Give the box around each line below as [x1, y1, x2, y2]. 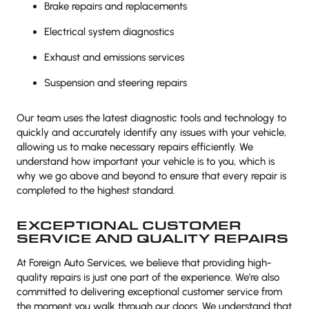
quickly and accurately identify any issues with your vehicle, [17, 126, 286, 139]
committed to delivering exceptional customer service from [17, 286, 282, 298]
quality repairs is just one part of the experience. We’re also [17, 271, 279, 283]
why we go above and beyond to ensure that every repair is [17, 170, 286, 182]
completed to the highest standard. [17, 184, 175, 197]
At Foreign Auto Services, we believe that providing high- [17, 257, 272, 269]
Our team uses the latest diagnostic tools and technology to [17, 112, 286, 124]
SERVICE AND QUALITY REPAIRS [17, 230, 288, 246]
